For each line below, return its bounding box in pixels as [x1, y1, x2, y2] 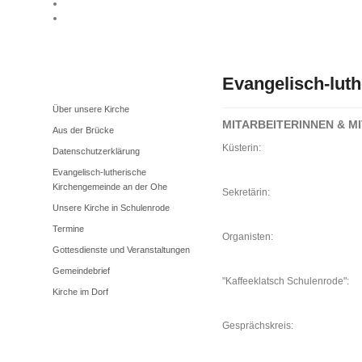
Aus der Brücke [53, 125, 114, 135]
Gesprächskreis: [222, 320, 296, 331]
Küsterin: [222, 142, 261, 154]
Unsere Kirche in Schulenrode [53, 203, 170, 213]
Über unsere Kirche [53, 104, 129, 114]
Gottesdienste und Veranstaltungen [53, 245, 190, 255]
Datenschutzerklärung [53, 146, 140, 156]
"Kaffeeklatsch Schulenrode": [222, 276, 349, 287]
